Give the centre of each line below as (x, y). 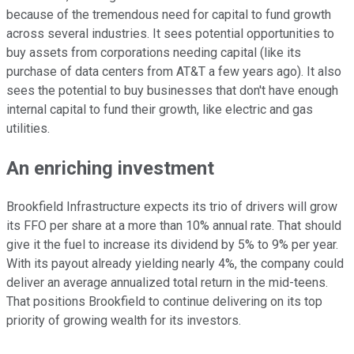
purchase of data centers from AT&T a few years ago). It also (174, 71)
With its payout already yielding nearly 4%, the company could (175, 264)
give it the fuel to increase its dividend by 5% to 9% (149, 245)
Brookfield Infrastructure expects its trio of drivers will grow (172, 207)
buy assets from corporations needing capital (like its (154, 52)
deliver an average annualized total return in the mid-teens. (167, 283)
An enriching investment (110, 168)
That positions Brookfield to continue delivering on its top (164, 302)
